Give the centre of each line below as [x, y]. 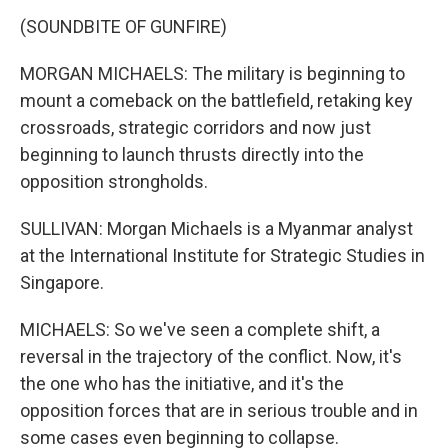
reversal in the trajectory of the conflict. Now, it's [211, 356]
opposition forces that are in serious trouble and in [219, 410]
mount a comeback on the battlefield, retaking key [216, 100]
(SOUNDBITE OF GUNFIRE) [123, 26]
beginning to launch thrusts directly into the [192, 154]
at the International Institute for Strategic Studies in [222, 255]
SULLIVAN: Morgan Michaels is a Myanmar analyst [216, 228]
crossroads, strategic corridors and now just [195, 127]
